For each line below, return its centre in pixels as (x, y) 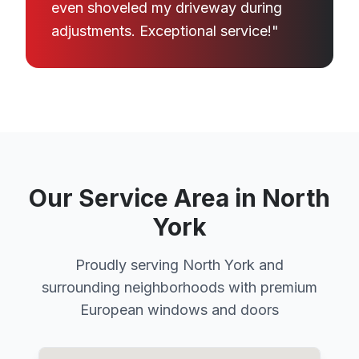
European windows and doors (179, 310)
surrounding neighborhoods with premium (179, 287)
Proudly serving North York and (179, 265)
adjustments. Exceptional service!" (165, 31)
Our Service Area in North (179, 198)
